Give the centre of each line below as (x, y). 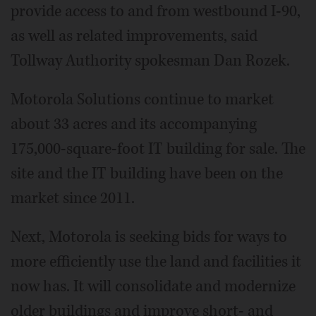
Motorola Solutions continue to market (142, 99)
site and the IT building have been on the (147, 173)
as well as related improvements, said (134, 36)
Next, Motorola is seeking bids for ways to (149, 237)
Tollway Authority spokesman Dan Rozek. (150, 60)
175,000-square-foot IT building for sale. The (158, 148)
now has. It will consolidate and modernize (153, 286)
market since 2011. (73, 198)
